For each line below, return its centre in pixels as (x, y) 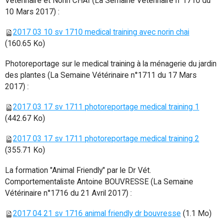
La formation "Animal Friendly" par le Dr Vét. (78, 170)
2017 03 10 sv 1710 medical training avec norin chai (101, 32)
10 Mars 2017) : (32, 12)
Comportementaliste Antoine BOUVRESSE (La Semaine (99, 182)
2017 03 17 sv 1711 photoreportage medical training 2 (106, 139)
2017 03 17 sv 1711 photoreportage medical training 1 (106, 107)
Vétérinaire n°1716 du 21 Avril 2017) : (68, 193)
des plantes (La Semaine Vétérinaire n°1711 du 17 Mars (101, 75)
